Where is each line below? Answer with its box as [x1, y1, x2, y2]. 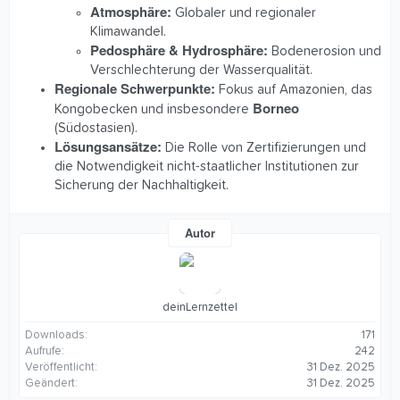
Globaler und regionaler [171, 6, 316, 21]
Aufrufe [25, 346, 62, 358]
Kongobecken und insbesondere [54, 103, 253, 117]
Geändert [25, 378, 75, 390]
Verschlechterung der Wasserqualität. [90, 63, 312, 78]
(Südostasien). [54, 121, 137, 136]
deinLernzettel [162, 302, 237, 314]
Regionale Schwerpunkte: [54, 79, 215, 99]
